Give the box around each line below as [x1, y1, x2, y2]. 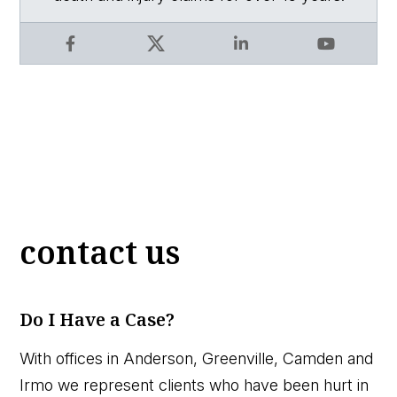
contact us [19, 230, 181, 274]
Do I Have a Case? [19, 307, 175, 331]
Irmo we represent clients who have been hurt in [19, 375, 370, 394]
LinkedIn [231, 56, 292, 75]
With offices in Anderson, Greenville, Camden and [19, 348, 374, 368]
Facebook [60, 56, 133, 75]
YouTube [316, 56, 380, 75]
